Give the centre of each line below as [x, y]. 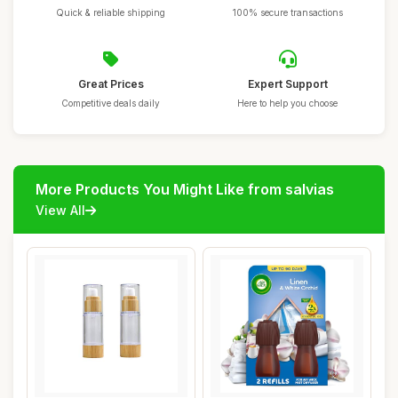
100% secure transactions [287, 12]
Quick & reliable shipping [111, 12]
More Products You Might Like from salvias [185, 189]
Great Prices [111, 84]
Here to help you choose [287, 103]
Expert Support [287, 84]
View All [60, 210]
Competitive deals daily [111, 103]
